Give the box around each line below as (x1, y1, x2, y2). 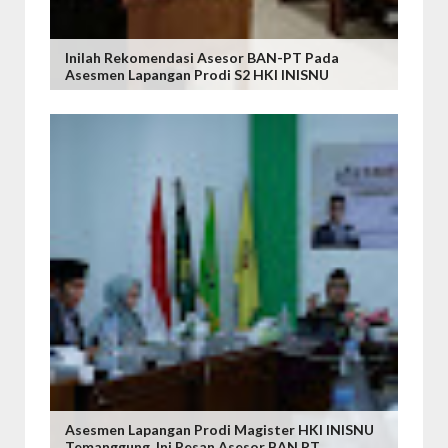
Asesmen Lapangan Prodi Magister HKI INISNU (65, 421, 374, 438)
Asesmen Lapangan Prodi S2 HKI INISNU (65, 66, 329, 83)
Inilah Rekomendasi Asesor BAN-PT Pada (65, 49, 339, 66)
